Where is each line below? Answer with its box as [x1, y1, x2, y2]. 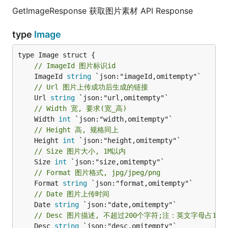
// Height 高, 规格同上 [34, 126, 119, 134]
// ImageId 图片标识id [34, 62, 116, 70]
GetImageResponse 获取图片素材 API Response [12, 6, 193, 16]
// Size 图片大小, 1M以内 [34, 147, 126, 155]
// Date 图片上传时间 [34, 190, 109, 198]
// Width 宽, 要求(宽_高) [34, 104, 127, 112]
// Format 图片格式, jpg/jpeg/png [34, 168, 160, 177]
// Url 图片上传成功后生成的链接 [34, 83, 148, 91]
